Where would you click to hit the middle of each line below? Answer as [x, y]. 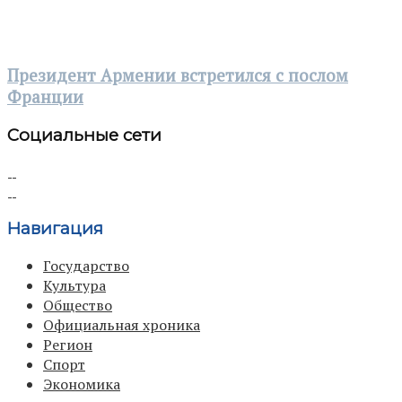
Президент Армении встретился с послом [178, 75]
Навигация [55, 229]
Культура [74, 285]
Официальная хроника [122, 324]
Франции [45, 96]
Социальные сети [84, 135]
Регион [68, 344]
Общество [78, 305]
